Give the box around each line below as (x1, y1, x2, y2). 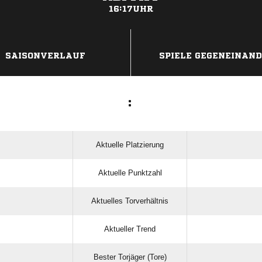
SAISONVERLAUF (5, 51, 85, 60)
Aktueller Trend (104, 225, 156, 233)
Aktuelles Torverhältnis (91, 196, 168, 205)
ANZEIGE (118, 32, 144, 38)
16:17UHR (109, 5, 153, 13)
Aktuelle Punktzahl (98, 168, 162, 177)
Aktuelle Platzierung (96, 140, 164, 149)
